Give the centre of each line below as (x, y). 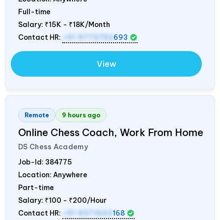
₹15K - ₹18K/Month (77, 25)
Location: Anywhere (53, 175)
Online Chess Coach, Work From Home (111, 133)
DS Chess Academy (53, 147)
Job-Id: (32, 162)
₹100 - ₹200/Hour (76, 201)
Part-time (36, 188)
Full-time (34, 12)
